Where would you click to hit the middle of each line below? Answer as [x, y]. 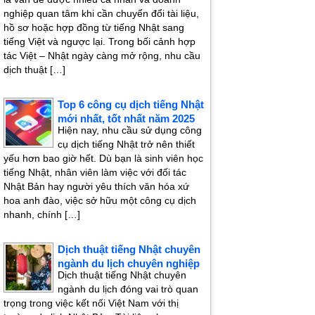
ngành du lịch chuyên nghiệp [129, 264]
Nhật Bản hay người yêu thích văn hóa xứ [96, 187]
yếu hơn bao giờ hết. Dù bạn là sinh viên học [103, 159]
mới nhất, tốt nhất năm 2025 [126, 119]
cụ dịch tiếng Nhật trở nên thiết [126, 144]
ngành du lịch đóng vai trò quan [128, 289]
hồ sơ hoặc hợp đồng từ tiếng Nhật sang [94, 28]
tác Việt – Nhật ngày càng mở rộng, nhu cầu [102, 56]
